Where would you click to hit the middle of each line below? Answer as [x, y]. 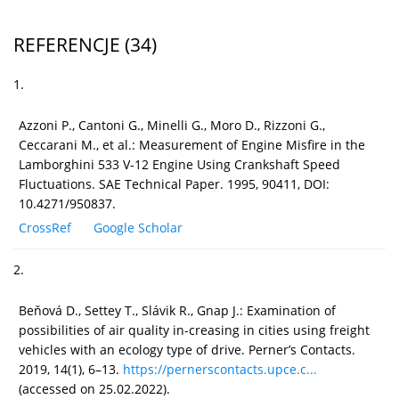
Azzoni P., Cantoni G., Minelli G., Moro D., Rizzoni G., [172, 125]
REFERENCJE [67, 44]
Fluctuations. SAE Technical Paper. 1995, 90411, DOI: [174, 183]
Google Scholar [138, 227]
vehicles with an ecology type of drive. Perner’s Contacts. [187, 349]
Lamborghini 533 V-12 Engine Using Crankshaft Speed [179, 164]
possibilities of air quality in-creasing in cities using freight [194, 330]
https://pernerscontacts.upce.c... [220, 369]
